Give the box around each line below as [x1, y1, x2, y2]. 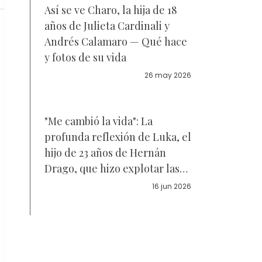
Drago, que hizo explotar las [44, 161, 180, 175]
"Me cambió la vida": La [44, 114, 153, 128]
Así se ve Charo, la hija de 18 [44, 3, 177, 17]
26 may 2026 [144, 70, 191, 80]
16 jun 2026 [152, 181, 191, 191]
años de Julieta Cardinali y [44, 19, 170, 33]
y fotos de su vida [44, 50, 126, 64]
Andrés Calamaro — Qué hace [44, 35, 187, 49]
